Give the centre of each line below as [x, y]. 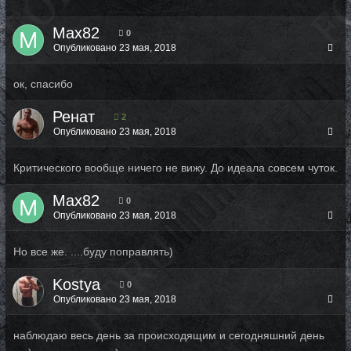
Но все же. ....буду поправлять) [93, 251]
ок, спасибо [43, 84]
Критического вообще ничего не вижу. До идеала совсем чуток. [175, 168]
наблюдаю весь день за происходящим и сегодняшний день [169, 335]
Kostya [76, 284]
